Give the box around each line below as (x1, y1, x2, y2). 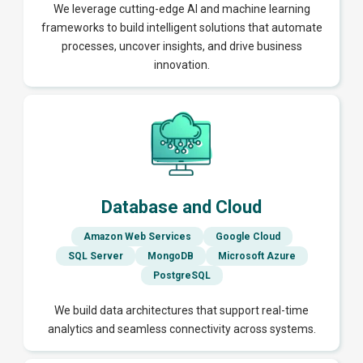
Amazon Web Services (83, 231, 191, 243)
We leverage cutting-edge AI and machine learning (53, 2, 310, 16)
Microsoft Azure (217, 250, 296, 263)
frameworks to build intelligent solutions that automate (41, 21, 322, 35)
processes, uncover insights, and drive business (61, 40, 302, 53)
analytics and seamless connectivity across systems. (47, 322, 316, 336)
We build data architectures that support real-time (54, 304, 309, 318)
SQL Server (67, 250, 123, 263)
